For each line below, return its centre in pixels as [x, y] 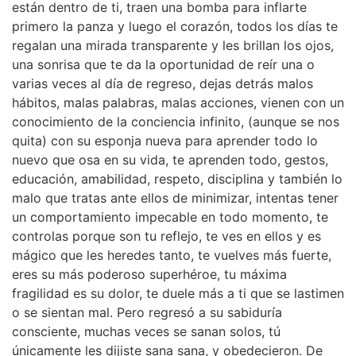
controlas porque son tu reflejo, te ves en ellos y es [166, 236]
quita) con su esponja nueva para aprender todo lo [165, 140]
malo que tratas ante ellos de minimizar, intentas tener [175, 197]
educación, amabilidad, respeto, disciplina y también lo [177, 178]
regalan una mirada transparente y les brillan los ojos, [173, 45]
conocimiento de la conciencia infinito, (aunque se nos [176, 121]
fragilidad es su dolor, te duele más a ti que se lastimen [178, 293]
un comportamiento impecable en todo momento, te [170, 217]
